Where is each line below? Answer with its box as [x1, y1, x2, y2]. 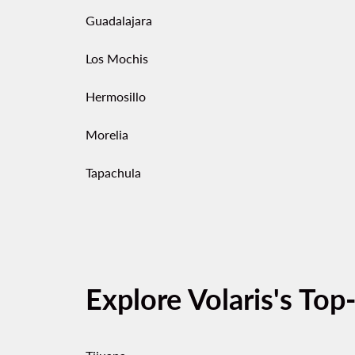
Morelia [86, 127, 128, 142]
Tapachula [86, 165, 141, 180]
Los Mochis [86, 51, 148, 66]
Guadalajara [86, 13, 152, 28]
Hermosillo [86, 89, 146, 104]
